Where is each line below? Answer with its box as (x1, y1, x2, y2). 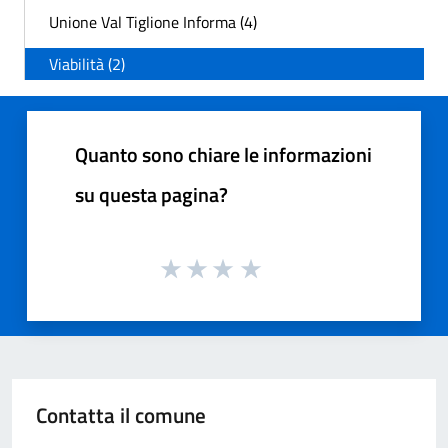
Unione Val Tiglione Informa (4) (49, 10, 257, 34)
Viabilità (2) (49, 52, 125, 76)
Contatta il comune (36, 398, 206, 431)
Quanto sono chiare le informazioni (75, 139, 372, 170)
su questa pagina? (75, 179, 228, 210)
